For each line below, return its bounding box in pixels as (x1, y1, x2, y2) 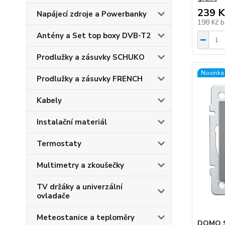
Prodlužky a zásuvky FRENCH (37, 74, 143, 84)
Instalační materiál (37, 117, 107, 127)
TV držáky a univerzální (37, 182, 123, 192)
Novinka (200, 69, 224, 77)
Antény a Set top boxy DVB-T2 (37, 31, 151, 41)
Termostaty (37, 139, 81, 149)
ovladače (37, 191, 70, 201)
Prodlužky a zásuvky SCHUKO (37, 52, 145, 62)
